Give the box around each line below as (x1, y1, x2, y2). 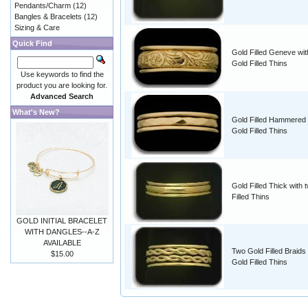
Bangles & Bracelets (14, 12, 82, 21)
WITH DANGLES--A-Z (24, 228, 100, 236)
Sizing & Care (14, 23, 60, 32)
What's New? (12, 108, 60, 116)
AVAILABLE (43, 239, 81, 247)
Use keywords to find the (20, 70, 104, 78)
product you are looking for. (16, 81, 107, 89)
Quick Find (12, 39, 52, 47)
